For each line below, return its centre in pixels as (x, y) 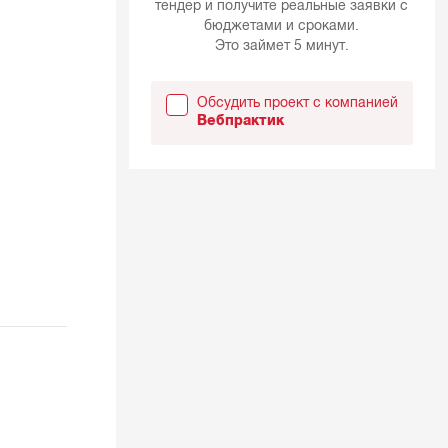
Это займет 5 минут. (281, 46)
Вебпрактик (240, 121)
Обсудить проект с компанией (297, 103)
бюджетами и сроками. (282, 26)
